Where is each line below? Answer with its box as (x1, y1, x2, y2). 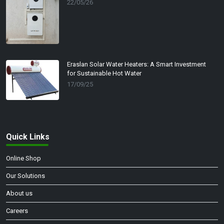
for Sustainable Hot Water (67, 69, 141, 77)
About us (6, 189, 32, 197)
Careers (6, 207, 28, 215)
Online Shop (6, 154, 41, 162)
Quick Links (6, 131, 49, 141)
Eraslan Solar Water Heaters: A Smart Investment (67, 60, 206, 68)
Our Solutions (6, 172, 45, 180)
